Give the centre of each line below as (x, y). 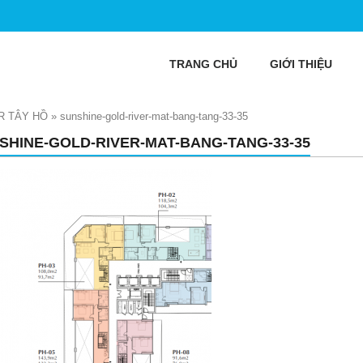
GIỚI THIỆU (301, 64)
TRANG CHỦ (203, 64)
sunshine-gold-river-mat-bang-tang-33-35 (154, 116)
